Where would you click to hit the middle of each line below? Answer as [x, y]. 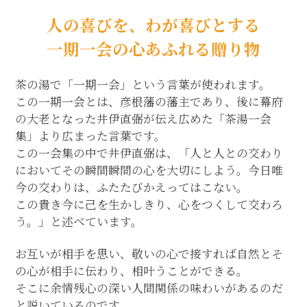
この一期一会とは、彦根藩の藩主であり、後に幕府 [149, 102]
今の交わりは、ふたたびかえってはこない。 [132, 187]
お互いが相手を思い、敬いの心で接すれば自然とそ [149, 254]
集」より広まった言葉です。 [91, 136]
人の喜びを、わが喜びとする [153, 24]
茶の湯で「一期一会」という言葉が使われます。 [143, 85]
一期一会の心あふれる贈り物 [153, 48]
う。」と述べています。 [79, 222]
